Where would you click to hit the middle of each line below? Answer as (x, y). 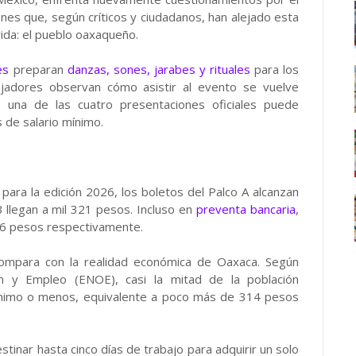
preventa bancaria (246, 209)
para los (275, 69)
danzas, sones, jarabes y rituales (159, 69)
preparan (38, 69)
